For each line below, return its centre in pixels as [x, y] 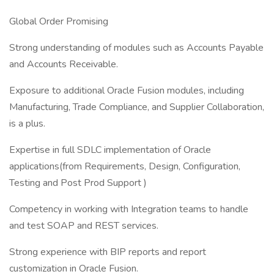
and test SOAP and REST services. [84, 226]
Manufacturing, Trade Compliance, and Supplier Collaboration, [137, 107]
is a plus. [27, 124]
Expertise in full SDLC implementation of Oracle [110, 150]
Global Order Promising [59, 21]
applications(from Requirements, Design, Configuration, [125, 166]
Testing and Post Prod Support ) [78, 183]
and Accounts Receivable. [64, 64]
